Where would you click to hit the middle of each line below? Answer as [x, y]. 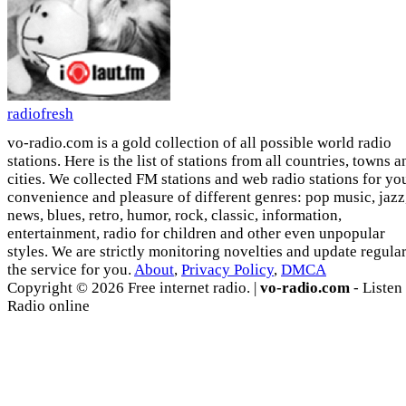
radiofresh [40, 114]
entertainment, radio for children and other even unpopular [196, 234]
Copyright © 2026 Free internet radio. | [134, 288]
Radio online [48, 306]
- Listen [376, 288]
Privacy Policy [227, 270]
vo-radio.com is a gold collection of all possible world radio [199, 143]
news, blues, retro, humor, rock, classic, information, [174, 216]
